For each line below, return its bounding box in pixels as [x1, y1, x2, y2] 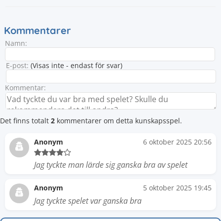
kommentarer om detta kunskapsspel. [55, 116, 182, 125]
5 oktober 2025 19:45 [143, 183, 212, 192]
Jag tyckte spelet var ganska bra [34, 195, 142, 206]
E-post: [6, 61, 29, 70]
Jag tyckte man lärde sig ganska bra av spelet [34, 159, 187, 170]
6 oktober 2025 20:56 [143, 137, 212, 147]
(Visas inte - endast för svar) [29, 61, 122, 70]
